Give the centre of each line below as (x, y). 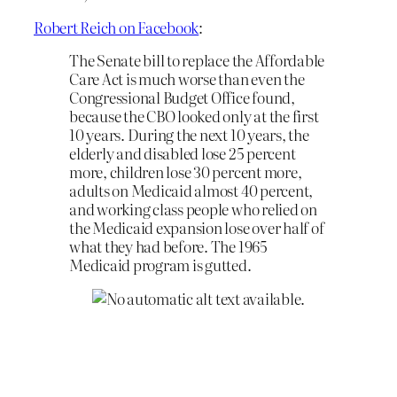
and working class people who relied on (193, 209)
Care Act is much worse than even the (187, 79)
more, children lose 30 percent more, (186, 172)
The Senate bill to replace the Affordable (197, 60)
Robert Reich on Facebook (117, 27)
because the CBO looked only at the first (194, 116)
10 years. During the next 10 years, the (189, 135)
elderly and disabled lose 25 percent (183, 153)
